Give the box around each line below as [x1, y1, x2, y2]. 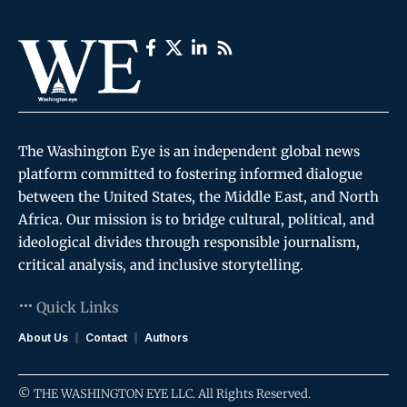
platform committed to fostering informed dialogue [18, 164, 362, 183]
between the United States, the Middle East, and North [18, 187, 379, 205]
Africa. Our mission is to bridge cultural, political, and [18, 210, 374, 228]
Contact [85, 330, 127, 344]
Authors [144, 330, 188, 344]
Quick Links [33, 298, 119, 316]
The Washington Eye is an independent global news [18, 142, 360, 160]
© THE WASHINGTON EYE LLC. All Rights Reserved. [18, 385, 311, 402]
